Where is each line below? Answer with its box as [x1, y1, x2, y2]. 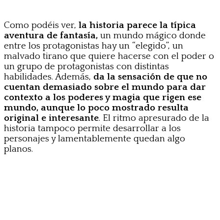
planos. [4, 144, 33, 155]
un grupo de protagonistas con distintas [4, 61, 169, 72]
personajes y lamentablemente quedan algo [4, 134, 185, 144]
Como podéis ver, [4, 20, 79, 31]
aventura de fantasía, [4, 30, 98, 41]
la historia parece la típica [79, 20, 196, 31]
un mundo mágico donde [98, 30, 206, 41]
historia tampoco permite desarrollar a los [4, 123, 181, 134]
